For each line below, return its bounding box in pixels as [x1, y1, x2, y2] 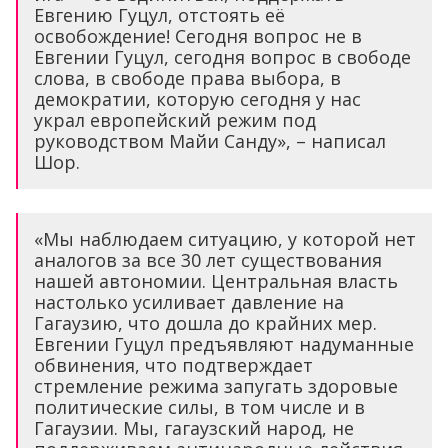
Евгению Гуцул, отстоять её [34, 2, 285, 27]
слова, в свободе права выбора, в [34, 65, 341, 90]
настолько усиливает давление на [34, 289, 344, 314]
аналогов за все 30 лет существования [34, 247, 382, 272]
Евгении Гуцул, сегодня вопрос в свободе [34, 44, 411, 69]
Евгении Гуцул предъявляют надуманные [34, 331, 414, 356]
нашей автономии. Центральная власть [34, 268, 398, 293]
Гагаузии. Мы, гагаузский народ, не [34, 415, 354, 440]
